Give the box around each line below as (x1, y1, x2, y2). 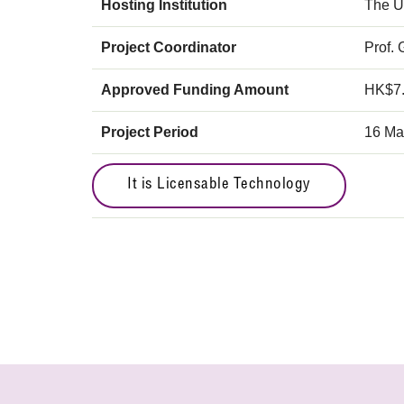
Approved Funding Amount (101, 82, 289, 97)
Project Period (101, 124, 198, 140)
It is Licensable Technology (127, 178, 311, 193)
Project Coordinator (101, 40, 236, 55)
